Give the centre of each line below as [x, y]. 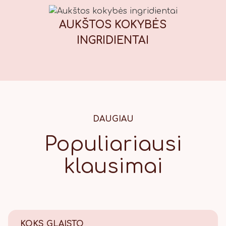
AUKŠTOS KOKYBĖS [113, 25]
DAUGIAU [113, 119]
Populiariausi [113, 144]
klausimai [113, 166]
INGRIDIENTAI [113, 41]
